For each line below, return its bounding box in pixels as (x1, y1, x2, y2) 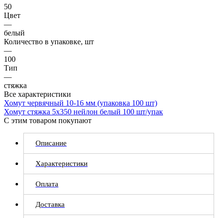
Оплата (36, 180, 58, 188)
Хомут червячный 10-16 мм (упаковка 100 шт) (4, 98, 157, 107)
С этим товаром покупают (4, 116, 91, 125)
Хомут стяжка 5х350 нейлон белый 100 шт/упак (4, 107, 163, 116)
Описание (36, 139, 67, 147)
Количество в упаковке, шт (4, 37, 94, 46)
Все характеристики (4, 90, 71, 98)
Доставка (36, 200, 65, 208)
